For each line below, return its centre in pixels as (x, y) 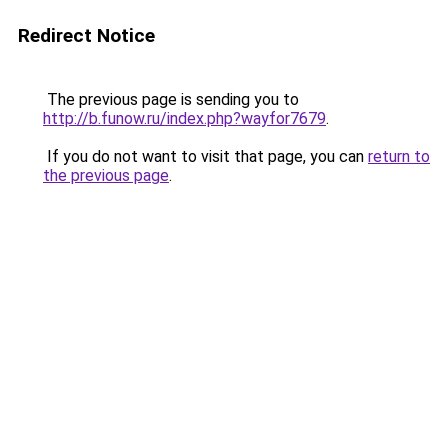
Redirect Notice (86, 35)
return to (399, 156)
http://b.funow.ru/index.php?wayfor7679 (184, 118)
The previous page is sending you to (171, 99)
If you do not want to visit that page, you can (205, 156)
